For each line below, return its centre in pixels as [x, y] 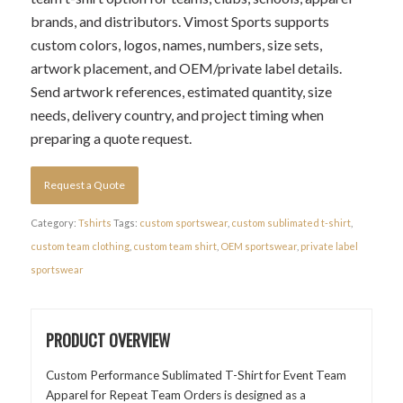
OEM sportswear [258, 246]
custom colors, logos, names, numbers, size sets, [176, 44]
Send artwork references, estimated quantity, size [181, 91]
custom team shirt [175, 246]
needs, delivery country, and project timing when [177, 114]
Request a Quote [84, 184]
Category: [54, 222]
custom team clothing [80, 246]
